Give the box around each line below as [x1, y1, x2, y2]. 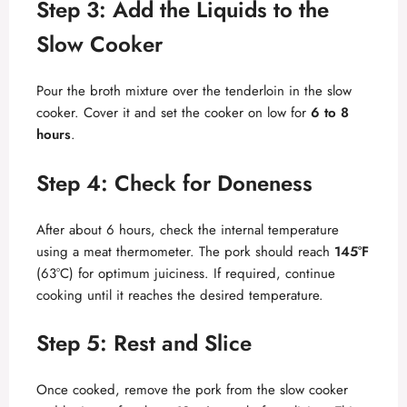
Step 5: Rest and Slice [36, 327, 252, 360]
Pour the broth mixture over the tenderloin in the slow [36, 81, 352, 102]
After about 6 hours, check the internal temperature [36, 219, 339, 240]
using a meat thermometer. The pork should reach [36, 241, 334, 262]
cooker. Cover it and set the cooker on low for [36, 103, 311, 124]
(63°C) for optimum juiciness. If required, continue [36, 263, 335, 283]
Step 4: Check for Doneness [36, 166, 313, 199]
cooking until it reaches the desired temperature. [36, 284, 323, 305]
